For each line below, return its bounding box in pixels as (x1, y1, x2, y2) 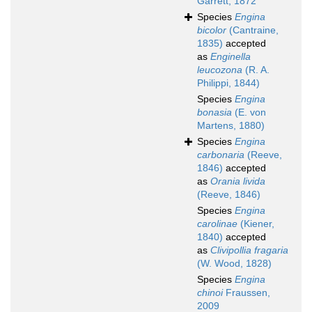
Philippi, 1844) (197, 77, 260, 89)
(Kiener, (237, 218, 274, 230)
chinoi (197, 287, 223, 299)
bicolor (197, 24, 226, 36)
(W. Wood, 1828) (197, 258, 272, 270)
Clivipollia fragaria (210, 244, 288, 256)
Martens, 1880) (197, 120, 265, 132)
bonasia (197, 107, 232, 118)
